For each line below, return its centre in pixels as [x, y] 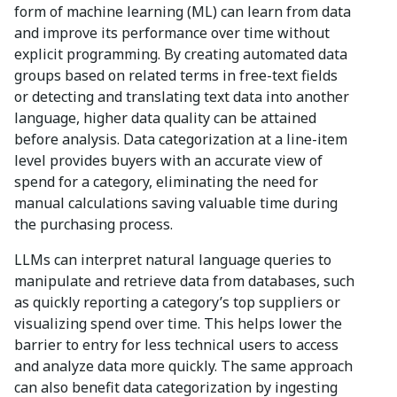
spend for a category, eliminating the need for [166, 181]
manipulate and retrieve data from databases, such [184, 280]
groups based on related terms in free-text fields [176, 75]
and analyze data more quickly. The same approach [183, 366]
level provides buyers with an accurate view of [168, 160]
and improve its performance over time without [172, 32]
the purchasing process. [93, 224]
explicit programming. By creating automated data [181, 54]
